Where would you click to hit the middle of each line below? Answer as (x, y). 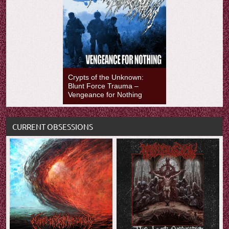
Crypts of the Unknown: (106, 77)
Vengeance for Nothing (105, 95)
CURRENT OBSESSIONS (53, 127)
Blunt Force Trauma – (104, 86)
